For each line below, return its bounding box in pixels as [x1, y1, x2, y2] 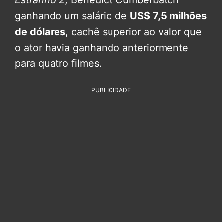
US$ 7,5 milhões [130, 9, 207, 22]
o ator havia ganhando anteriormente [15, 41, 188, 54]
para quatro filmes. [15, 57, 102, 69]
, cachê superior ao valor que [65, 25, 202, 38]
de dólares [15, 25, 65, 38]
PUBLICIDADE [91, 86, 131, 94]
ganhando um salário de [15, 9, 130, 22]
